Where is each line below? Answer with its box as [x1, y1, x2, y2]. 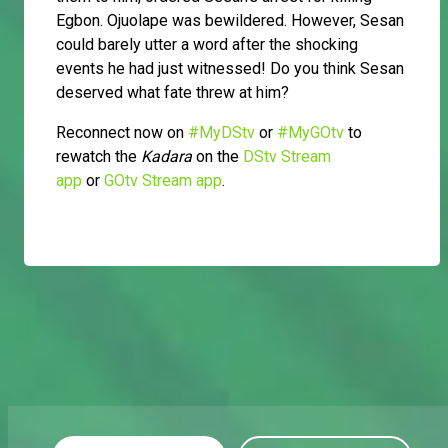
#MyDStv [188, 123, 255, 143]
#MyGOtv [277, 123, 344, 143]
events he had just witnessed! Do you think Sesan [56, 59, 404, 79]
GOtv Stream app [104, 171, 222, 191]
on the [192, 147, 243, 167]
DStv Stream [243, 147, 331, 167]
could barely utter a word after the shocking [56, 35, 358, 55]
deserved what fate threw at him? [56, 83, 293, 103]
